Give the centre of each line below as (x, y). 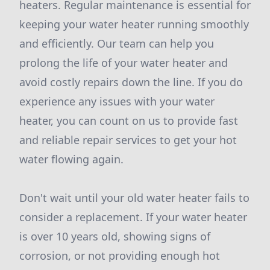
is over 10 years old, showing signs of (115, 236)
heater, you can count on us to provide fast (129, 121)
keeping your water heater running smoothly (134, 24)
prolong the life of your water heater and (124, 63)
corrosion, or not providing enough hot (120, 256)
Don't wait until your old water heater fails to (134, 198)
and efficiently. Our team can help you (117, 43)
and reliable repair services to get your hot (128, 140)
